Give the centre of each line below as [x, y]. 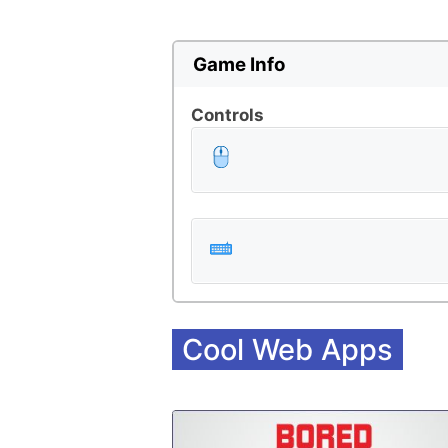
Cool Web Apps [287, 349]
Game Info [238, 64]
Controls [227, 114]
